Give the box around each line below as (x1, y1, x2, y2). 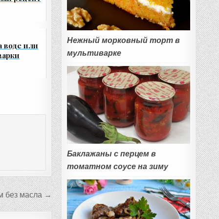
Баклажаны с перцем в (66, 149, 156, 159)
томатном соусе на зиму (66, 162, 168, 172)
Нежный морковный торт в (66, 36, 180, 45)
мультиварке (66, 48, 121, 58)
